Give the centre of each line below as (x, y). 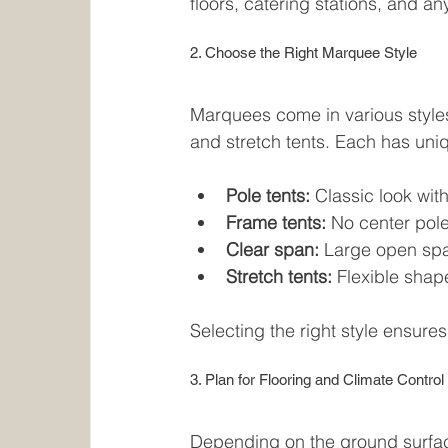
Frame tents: (276, 223)
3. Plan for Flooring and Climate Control (317, 380)
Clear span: (273, 250)
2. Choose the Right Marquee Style (304, 53)
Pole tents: (268, 196)
